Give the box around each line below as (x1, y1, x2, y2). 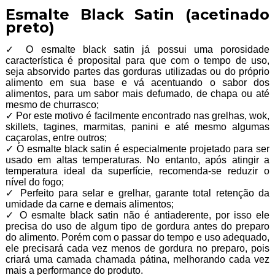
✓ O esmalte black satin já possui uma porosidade (5, 44, 270, 55)
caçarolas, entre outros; (5, 133, 109, 144)
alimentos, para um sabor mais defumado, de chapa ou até (5, 88, 270, 99)
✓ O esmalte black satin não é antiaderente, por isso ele (5, 210, 270, 221)
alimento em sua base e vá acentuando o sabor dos (5, 77, 270, 88)
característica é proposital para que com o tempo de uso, (5, 55, 270, 66)
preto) (5, 18, 55, 37)
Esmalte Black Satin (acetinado (5, 6, 270, 24)
